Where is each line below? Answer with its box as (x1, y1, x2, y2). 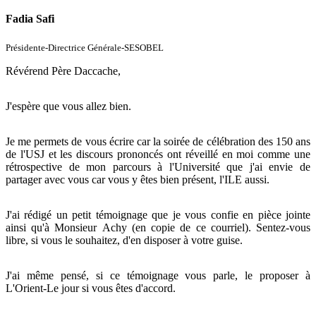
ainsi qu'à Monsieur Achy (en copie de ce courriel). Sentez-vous (6, 221, 310, 233)
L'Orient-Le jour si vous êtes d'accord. (6, 281, 176, 294)
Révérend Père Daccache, (6, 64, 121, 77)
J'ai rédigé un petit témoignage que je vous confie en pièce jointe (6, 208, 310, 221)
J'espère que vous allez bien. (6, 99, 131, 112)
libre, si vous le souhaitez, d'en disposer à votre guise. (6, 233, 243, 246)
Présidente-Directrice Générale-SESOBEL (6, 42, 164, 53)
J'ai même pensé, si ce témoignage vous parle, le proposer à (6, 269, 310, 281)
